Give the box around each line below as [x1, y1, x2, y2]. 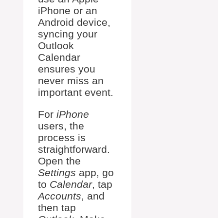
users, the [38, 120, 84, 131]
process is [38, 132, 86, 143]
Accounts [38, 190, 81, 201]
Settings [38, 167, 76, 178]
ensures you [38, 63, 95, 74]
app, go [76, 167, 114, 178]
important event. [38, 87, 113, 98]
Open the [38, 155, 81, 166]
